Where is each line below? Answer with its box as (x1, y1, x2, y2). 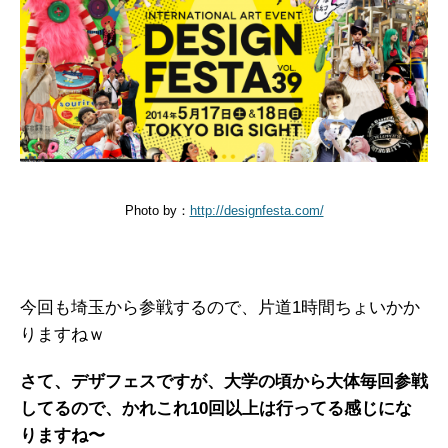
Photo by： (124, 203, 190, 219)
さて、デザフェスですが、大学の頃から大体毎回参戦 (20, 372, 428, 392)
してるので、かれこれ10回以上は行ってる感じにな (20, 399, 412, 419)
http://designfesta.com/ (189, 203, 324, 219)
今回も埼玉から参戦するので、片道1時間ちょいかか (20, 298, 420, 318)
